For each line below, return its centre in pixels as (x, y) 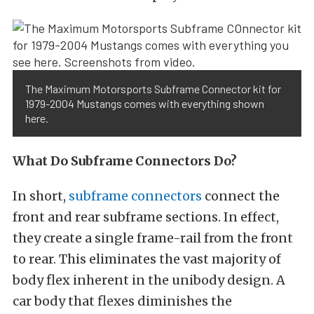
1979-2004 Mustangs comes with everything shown (145, 104)
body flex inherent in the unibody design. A (149, 280)
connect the (241, 196)
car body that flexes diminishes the (122, 301)
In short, (41, 196)
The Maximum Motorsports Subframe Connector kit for (153, 89)
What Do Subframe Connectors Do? (125, 161)
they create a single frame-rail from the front (153, 238)
